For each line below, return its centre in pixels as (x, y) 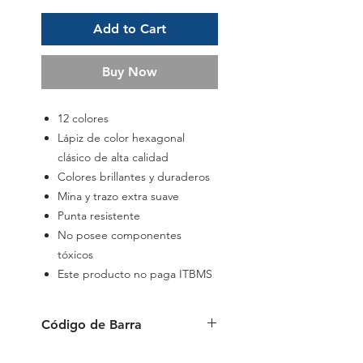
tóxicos (75, 255)
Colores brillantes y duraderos (134, 177)
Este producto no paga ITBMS (135, 274)
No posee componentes (120, 235)
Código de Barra (92, 325)
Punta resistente (99, 216)
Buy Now (130, 72)
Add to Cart (130, 29)
